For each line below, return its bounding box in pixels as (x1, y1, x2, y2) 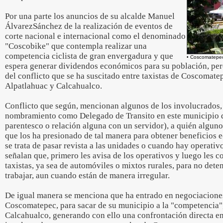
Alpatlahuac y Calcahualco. (5, 81, 102, 91)
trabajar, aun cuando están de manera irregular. (5, 171, 170, 180)
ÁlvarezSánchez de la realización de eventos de (5, 21, 173, 31)
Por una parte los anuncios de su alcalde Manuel (5, 11, 175, 21)
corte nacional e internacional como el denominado (5, 31, 186, 41)
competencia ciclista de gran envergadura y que (5, 51, 173, 61)
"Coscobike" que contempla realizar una (5, 41, 147, 51)
